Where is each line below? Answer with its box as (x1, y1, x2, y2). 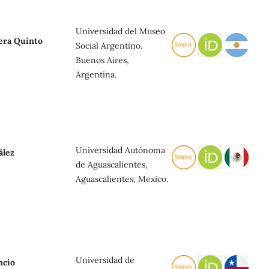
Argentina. (76, 68, 116, 80)
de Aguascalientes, (76, 159, 148, 170)
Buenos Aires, (76, 54, 129, 65)
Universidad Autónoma (76, 144, 165, 156)
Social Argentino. (76, 40, 142, 51)
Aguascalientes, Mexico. (76, 173, 168, 184)
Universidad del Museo (76, 25, 165, 37)
